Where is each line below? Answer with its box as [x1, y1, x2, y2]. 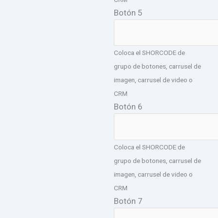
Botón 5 [114, 7, 143, 18]
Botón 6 [114, 102, 143, 112]
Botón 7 [114, 196, 143, 206]
